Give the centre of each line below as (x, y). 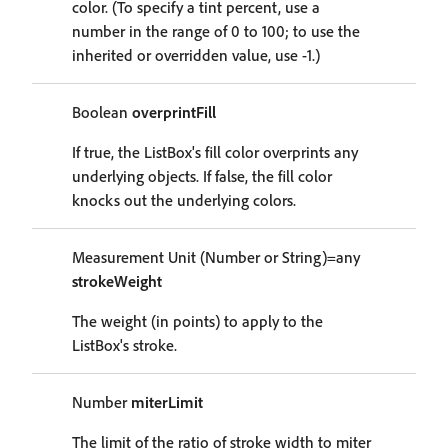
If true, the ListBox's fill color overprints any (215, 152)
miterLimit (167, 402)
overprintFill (174, 112)
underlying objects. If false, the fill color (202, 176)
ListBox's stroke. (124, 345)
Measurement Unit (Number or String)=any (216, 257)
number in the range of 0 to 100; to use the (216, 31)
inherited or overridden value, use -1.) (196, 55)
